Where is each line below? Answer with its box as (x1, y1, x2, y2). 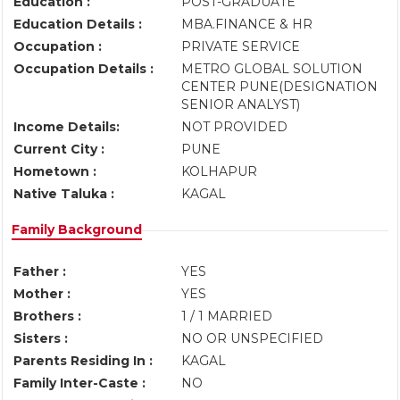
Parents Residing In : (13, 353, 153, 369)
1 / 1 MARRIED (181, 308, 272, 324)
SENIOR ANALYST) (181, 96, 304, 112)
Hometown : (13, 163, 96, 179)
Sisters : (13, 330, 68, 346)
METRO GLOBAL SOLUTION (181, 61, 362, 77)
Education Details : (13, 16, 142, 32)
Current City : (13, 141, 104, 157)
